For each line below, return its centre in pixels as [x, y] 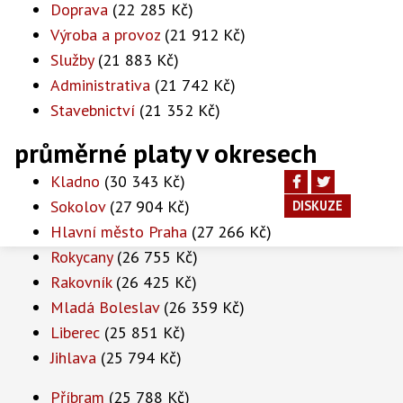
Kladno [75, 181]
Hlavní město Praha [119, 232]
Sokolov [78, 206]
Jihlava [73, 358]
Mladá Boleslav [105, 307]
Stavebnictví [93, 110]
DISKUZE [318, 206]
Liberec [75, 332]
